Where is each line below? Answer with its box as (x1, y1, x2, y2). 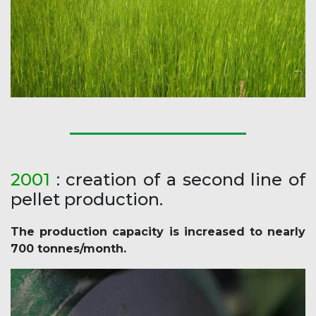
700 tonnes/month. (11, 241, 126, 255)
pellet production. (11, 188, 163, 209)
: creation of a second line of (50, 169, 305, 190)
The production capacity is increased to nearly (11, 224, 305, 238)
